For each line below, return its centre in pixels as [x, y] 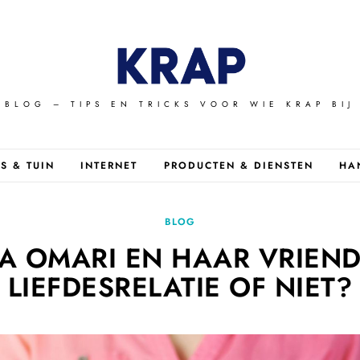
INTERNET [109, 166]
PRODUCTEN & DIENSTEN [238, 166]
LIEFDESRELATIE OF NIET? [180, 287]
